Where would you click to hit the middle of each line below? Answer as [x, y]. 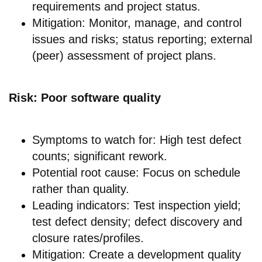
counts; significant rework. [100, 156]
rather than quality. [81, 189]
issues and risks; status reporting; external [142, 39]
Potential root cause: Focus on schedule [136, 172]
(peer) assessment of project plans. [124, 55]
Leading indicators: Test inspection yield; [137, 205]
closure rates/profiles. [88, 238]
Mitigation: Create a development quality [137, 254]
